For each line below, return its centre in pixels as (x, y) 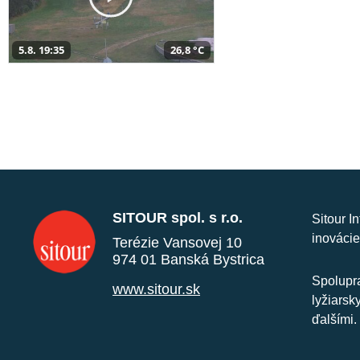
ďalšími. (334, 319)
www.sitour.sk (156, 289)
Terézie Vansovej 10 (177, 242)
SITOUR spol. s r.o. (178, 217)
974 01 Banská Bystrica (188, 259)
